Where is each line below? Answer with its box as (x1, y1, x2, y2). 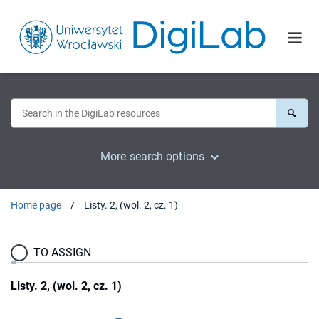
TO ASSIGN (33, 245, 91, 259)
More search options (100, 149, 204, 163)
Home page (11, 199, 61, 211)
